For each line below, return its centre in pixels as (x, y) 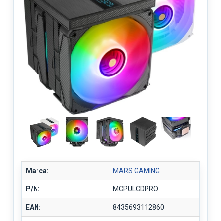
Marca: (37, 170)
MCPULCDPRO (136, 189)
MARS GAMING (136, 170)
